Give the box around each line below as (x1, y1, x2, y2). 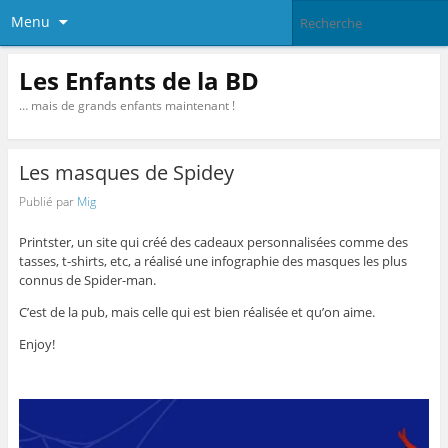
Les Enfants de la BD (18, 63, 259, 97)
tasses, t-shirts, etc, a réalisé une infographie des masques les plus (18, 252, 407, 271)
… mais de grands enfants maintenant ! (18, 96, 235, 114)
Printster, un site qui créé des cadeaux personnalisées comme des (18, 233, 408, 252)
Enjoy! (18, 335, 55, 354)
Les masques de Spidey (18, 159, 234, 187)
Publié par (18, 192, 77, 210)
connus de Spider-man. (18, 271, 156, 290)
